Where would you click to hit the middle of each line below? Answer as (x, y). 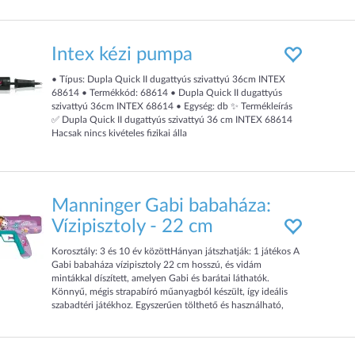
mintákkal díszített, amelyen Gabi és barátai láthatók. (161, 278)
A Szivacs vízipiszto (92, 15)
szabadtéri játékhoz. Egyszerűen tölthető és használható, (168, 305)
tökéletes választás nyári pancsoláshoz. (132, 319)
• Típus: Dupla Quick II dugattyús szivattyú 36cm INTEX (169, 79)
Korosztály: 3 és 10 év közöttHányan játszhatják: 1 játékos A (176, 251)
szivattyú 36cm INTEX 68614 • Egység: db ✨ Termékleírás (172, 106)
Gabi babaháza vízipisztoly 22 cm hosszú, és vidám (157, 265)
